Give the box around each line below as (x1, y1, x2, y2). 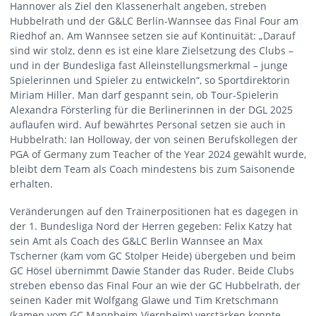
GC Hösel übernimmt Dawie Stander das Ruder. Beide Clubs (10, 263, 294, 277)
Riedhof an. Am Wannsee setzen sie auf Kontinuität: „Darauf (10, 28, 296, 42)
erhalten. (10, 176, 53, 190)
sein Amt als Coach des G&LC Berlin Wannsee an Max (10, 233, 262, 248)
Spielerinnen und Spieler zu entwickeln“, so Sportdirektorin (10, 73, 290, 87)
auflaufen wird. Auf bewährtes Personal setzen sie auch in (10, 117, 286, 131)
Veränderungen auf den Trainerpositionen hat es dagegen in (10, 204, 298, 218)
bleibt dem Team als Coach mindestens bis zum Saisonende (10, 162, 295, 176)
